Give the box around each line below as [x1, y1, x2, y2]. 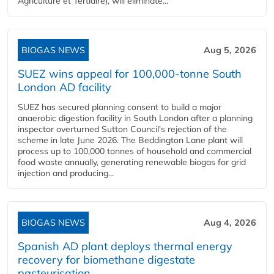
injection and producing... [18, 168, 114, 179]
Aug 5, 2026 [204, 45, 256, 56]
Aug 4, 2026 [204, 217, 256, 228]
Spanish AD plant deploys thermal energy [18, 239, 232, 253]
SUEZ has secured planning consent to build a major [18, 102, 221, 113]
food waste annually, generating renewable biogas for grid [18, 157, 246, 168]
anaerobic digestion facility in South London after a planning [18, 113, 253, 124]
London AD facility [18, 80, 111, 94]
